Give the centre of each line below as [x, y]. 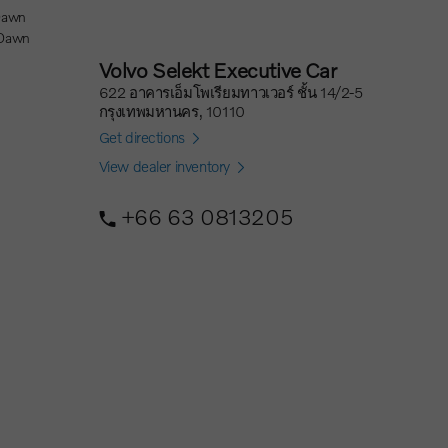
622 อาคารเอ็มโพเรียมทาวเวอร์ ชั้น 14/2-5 [230, 92]
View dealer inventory [164, 166]
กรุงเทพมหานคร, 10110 [171, 111]
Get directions [141, 137]
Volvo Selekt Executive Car [217, 69]
